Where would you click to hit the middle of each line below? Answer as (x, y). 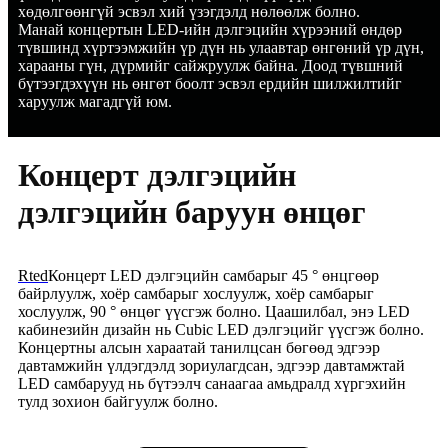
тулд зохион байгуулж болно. (118, 402)
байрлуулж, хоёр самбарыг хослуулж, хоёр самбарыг (196, 294)
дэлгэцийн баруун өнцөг (192, 212)
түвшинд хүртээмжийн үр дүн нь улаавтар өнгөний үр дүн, (221, 48)
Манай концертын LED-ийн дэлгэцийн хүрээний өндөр (210, 30)
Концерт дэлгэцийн (157, 175)
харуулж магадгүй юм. (95, 102)
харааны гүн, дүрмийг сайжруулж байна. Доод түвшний (210, 66)
